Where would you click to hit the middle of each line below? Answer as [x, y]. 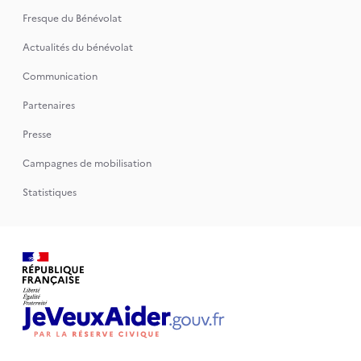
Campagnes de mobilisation [87, 164]
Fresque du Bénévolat [72, 19]
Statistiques [49, 193]
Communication [60, 77]
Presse [37, 135]
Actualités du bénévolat [77, 48]
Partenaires [48, 106]
